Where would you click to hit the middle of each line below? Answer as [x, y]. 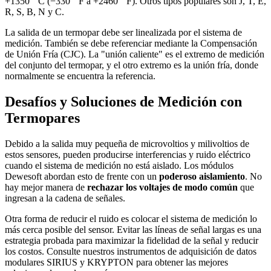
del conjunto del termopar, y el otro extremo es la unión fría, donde [132, 65]
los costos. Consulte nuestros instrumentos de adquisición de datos [131, 251]
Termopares [42, 118]
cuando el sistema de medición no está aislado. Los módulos [119, 165]
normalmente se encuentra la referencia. [80, 76]
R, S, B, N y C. [34, 12]
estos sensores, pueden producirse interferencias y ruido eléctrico [128, 154]
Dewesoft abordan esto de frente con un [82, 176]
